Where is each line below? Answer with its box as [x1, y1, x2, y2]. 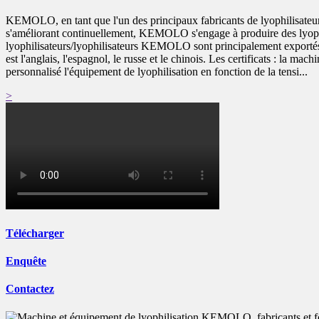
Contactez [6, 283, 54, 296]
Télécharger [6, 226, 64, 239]
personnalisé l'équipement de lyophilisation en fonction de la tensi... [6, 65, 308, 78]
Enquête [6, 255, 46, 268]
